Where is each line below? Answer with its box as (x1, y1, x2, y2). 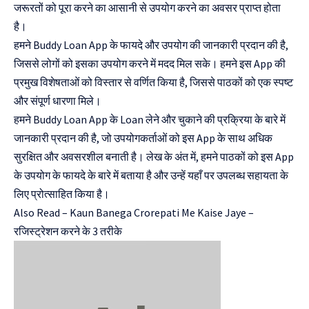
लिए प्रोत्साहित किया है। (14, 186, 110, 201)
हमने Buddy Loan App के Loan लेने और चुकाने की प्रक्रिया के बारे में (14, 112, 286, 126)
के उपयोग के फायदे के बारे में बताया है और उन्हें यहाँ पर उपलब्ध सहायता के (14, 168, 288, 182)
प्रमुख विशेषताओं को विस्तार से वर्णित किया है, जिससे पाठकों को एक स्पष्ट (14, 74, 293, 89)
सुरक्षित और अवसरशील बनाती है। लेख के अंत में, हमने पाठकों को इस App (14, 149, 294, 163)
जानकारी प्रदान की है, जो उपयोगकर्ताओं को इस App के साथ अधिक (14, 130, 272, 145)
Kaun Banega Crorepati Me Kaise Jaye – (70, 205, 254, 219)
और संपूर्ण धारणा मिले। (14, 93, 101, 108)
